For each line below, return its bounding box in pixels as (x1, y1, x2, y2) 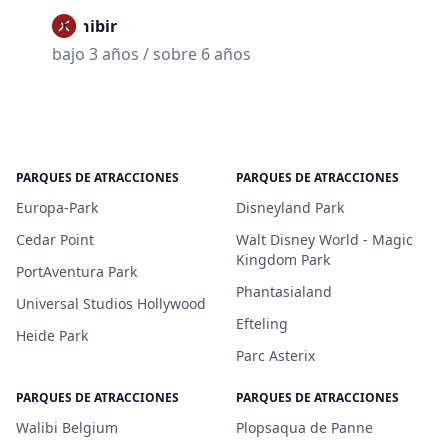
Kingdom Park (236, 250, 330, 269)
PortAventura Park (16, 262, 137, 281)
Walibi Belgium (16, 418, 118, 437)
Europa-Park (16, 198, 98, 217)
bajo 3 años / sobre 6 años (52, 43, 251, 65)
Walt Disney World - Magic (236, 230, 413, 249)
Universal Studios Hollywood (16, 294, 206, 313)
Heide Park (16, 326, 88, 345)
